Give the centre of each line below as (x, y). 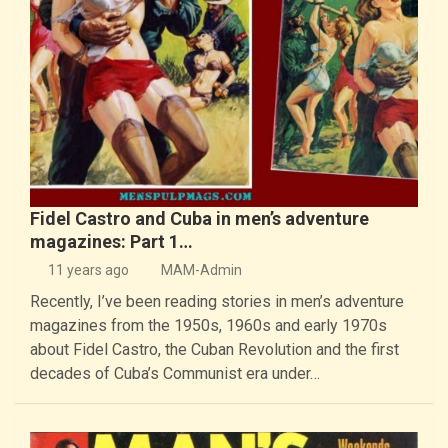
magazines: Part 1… (111, 241)
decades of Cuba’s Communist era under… (175, 373)
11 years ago (88, 269)
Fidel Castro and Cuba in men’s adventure (199, 218)
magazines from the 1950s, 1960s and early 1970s (208, 325)
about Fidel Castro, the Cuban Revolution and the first (214, 349)
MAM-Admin (201, 269)
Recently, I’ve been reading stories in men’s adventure (217, 301)
